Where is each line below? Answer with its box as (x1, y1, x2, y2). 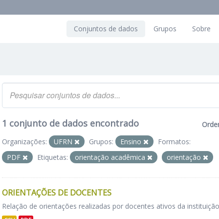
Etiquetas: (37, 153, 68, 162)
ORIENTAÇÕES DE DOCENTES (2, 187, 111, 198)
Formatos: (158, 137, 191, 146)
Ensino (120, 137, 143, 146)
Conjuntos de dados (74, 24, 138, 33)
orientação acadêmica (75, 153, 147, 162)
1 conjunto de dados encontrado (2, 117, 139, 129)
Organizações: (2, 137, 47, 146)
